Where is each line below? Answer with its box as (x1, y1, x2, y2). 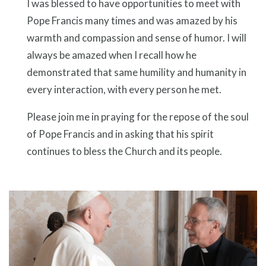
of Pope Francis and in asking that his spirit (27, 128, 214, 141)
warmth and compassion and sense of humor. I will (27, 31, 246, 45)
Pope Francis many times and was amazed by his (27, 14, 237, 27)
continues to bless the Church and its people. (27, 145, 222, 158)
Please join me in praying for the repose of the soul (27, 110, 249, 123)
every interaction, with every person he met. (27, 83, 221, 96)
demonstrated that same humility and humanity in (27, 66, 246, 79)
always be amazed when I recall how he (27, 49, 197, 62)
